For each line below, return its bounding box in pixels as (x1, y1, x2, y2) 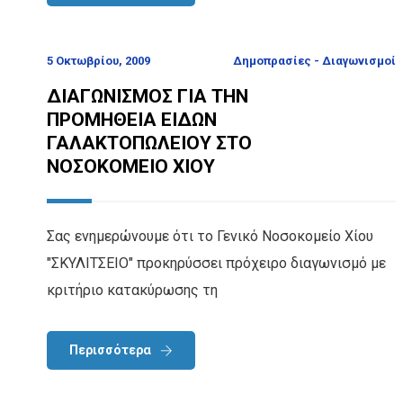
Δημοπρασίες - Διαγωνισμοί (233, 53, 396, 67)
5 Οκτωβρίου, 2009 (47, 53, 150, 67)
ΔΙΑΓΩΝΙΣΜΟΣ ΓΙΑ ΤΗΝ (47, 85, 248, 107)
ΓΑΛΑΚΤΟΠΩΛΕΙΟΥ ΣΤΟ (47, 131, 252, 154)
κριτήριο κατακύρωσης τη (47, 281, 218, 299)
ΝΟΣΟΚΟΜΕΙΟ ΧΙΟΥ (47, 155, 215, 177)
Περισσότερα (69, 342, 151, 357)
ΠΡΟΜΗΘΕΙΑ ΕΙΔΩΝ (47, 108, 217, 130)
